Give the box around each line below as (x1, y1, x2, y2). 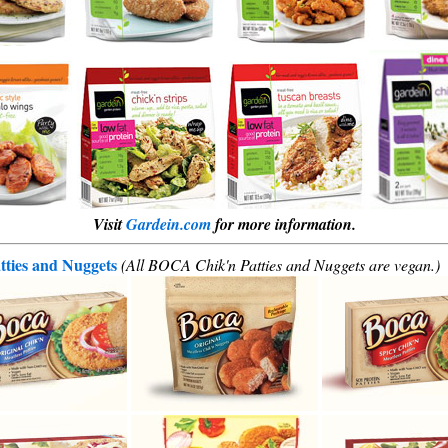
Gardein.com (125, 213, 211, 235)
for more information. (210, 213, 356, 235)
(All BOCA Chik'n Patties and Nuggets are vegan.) (121, 254, 440, 275)
